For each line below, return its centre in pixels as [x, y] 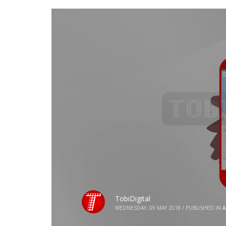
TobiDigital [133, 198]
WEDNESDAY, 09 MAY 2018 [148, 208]
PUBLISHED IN [203, 208]
